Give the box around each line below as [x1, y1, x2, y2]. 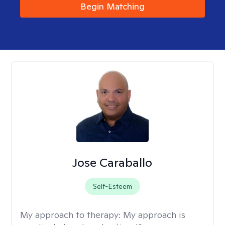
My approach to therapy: [20, 209, 123, 220]
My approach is [123, 209, 185, 220]
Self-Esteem [92, 182, 132, 191]
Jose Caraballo [72, 155, 153, 170]
